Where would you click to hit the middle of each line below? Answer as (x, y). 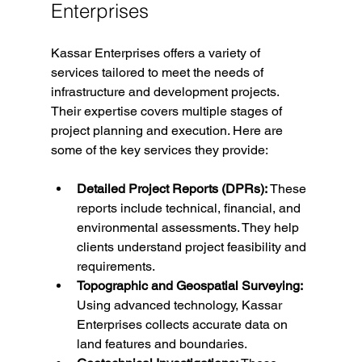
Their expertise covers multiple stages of (168, 111)
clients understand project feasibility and (193, 247)
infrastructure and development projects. (166, 92)
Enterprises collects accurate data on (183, 324)
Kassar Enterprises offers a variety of (157, 53)
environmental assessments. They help (189, 227)
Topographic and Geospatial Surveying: (189, 286)
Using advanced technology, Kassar (181, 305)
